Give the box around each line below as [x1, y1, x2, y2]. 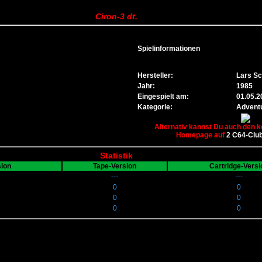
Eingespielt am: [137, 92, 189, 101]
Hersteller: [137, 71, 173, 80]
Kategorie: [137, 103, 173, 111]
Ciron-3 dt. [95, 12, 137, 21]
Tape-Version [93, 162, 136, 170]
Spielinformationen [137, 44, 200, 53]
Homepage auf [175, 131, 226, 139]
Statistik [100, 151, 133, 160]
